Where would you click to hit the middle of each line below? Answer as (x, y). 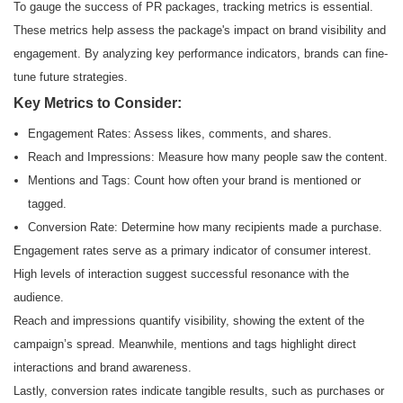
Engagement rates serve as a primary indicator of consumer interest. (193, 251)
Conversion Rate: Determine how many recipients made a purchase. (205, 228)
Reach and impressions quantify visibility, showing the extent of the (189, 321)
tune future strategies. (71, 77)
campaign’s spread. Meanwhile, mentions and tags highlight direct (185, 345)
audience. (39, 298)
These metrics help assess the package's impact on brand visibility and (200, 31)
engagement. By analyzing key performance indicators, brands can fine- (201, 54)
